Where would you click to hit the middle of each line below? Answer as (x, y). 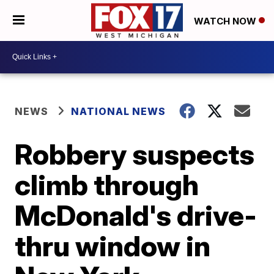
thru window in (113, 246)
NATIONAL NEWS (119, 111)
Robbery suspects (135, 154)
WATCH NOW (226, 21)
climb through (107, 184)
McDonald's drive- (136, 215)
